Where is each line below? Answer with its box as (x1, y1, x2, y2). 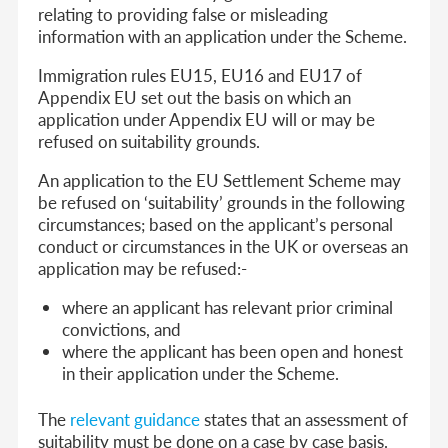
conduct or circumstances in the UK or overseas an (38, 233, 409, 258)
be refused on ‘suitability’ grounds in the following (38, 189, 406, 214)
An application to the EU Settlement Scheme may (38, 167, 402, 192)
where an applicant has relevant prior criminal (62, 294, 394, 319)
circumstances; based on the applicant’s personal (38, 211, 394, 236)
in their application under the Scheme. (62, 360, 340, 385)
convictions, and (62, 316, 182, 341)
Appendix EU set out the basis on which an (38, 84, 352, 109)
